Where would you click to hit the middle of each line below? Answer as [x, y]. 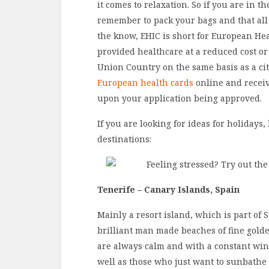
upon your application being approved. [180, 98]
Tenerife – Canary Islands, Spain [168, 189]
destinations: [124, 139]
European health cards [145, 83]
